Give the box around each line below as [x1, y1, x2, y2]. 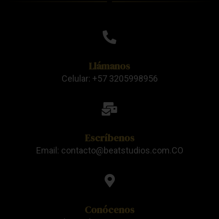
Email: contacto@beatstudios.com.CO [36, 145, 183, 156]
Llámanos [89, 59, 130, 73]
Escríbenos [85, 131, 134, 145]
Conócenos [85, 203, 134, 217]
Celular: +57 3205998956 [61, 73, 158, 84]
